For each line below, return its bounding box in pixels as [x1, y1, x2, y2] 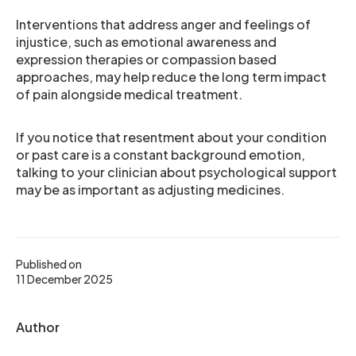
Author [16, 318, 60, 335]
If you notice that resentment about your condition [16, 128, 327, 145]
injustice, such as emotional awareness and [16, 33, 277, 50]
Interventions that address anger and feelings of [16, 15, 311, 33]
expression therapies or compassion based [16, 50, 277, 68]
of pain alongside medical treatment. [16, 85, 242, 103]
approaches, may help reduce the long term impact [16, 68, 327, 85]
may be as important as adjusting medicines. [16, 180, 284, 198]
